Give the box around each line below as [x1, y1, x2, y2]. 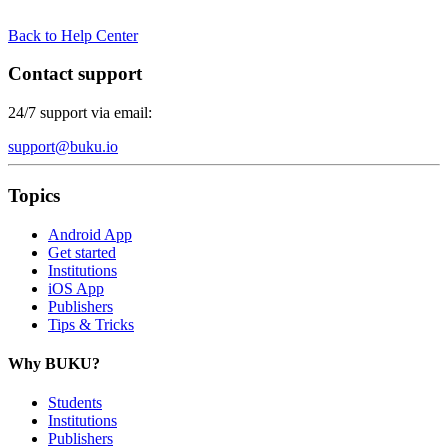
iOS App [48, 279, 104, 297]
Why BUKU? [8, 354, 100, 372]
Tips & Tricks [48, 315, 134, 333]
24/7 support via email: [8, 104, 152, 122]
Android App [48, 225, 132, 243]
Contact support [8, 63, 142, 85]
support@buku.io [8, 138, 118, 156]
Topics [8, 184, 60, 206]
